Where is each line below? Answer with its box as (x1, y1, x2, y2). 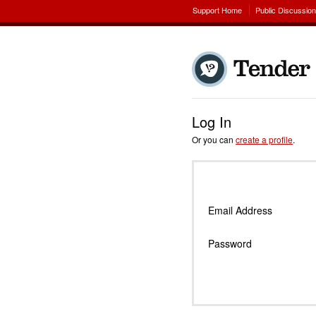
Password (208, 236, 252, 250)
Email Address (208, 203, 272, 217)
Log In (192, 111, 231, 132)
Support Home (193, 4, 242, 16)
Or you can (192, 133, 236, 145)
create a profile (236, 133, 293, 145)
